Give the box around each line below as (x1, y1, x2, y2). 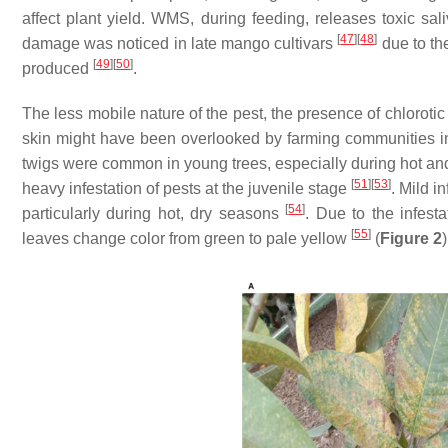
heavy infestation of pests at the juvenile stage (22, 180, 352, 198)
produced (22, 60, 93, 78)
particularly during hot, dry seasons (22, 205, 286, 223)
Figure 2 (380, 230, 442, 248)
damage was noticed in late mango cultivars (22, 35, 338, 53)
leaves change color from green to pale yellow (22, 230, 351, 248)
